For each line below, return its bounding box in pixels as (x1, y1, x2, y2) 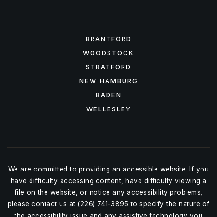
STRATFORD (86, 62, 131, 71)
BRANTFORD (85, 34, 132, 43)
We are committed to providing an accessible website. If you (8, 165, 209, 173)
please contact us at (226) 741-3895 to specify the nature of (7, 200, 210, 208)
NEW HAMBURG (79, 77, 138, 85)
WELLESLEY (86, 105, 131, 113)
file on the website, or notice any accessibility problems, (14, 188, 203, 196)
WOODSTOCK (83, 48, 134, 57)
